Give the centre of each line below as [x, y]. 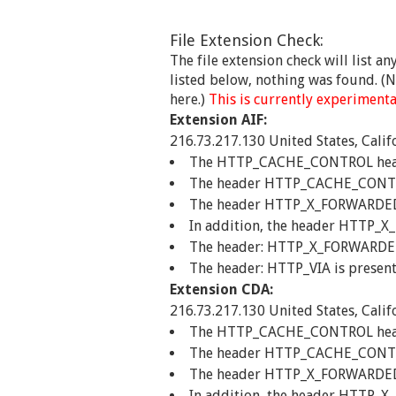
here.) [187, 99]
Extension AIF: [218, 120]
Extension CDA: [221, 289]
